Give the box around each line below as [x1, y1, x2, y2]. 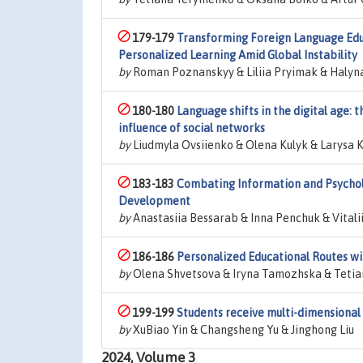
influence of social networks [118, 122, 265, 135]
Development [118, 194, 190, 207]
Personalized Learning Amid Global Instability [118, 49, 357, 62]
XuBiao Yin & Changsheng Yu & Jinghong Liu [130, 323, 354, 336]
